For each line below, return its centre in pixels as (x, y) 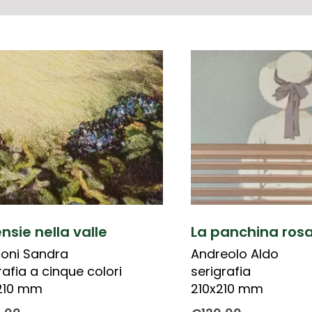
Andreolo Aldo (234, 253)
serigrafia (220, 271)
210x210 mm (227, 288)
